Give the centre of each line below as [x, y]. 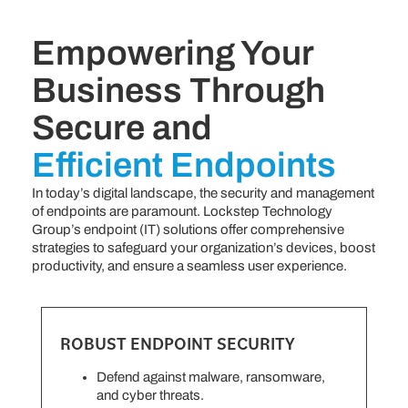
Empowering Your [173, 53]
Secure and [122, 127]
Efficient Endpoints [184, 165]
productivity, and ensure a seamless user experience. [189, 265]
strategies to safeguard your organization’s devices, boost [204, 247]
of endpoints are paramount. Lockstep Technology [182, 211]
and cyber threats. [150, 395]
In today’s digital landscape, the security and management [203, 193]
